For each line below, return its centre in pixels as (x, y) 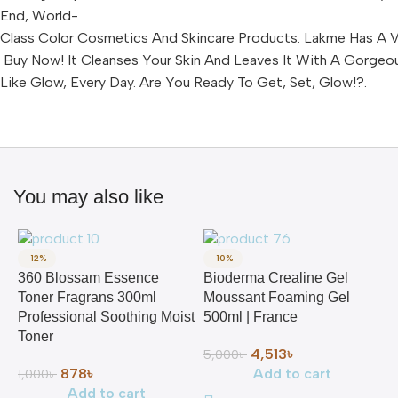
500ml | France (251, 317)
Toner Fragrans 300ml (87, 297)
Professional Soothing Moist (106, 317)
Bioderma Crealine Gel (276, 278)
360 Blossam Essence (88, 278)
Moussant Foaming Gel (277, 297)
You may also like (88, 197)
